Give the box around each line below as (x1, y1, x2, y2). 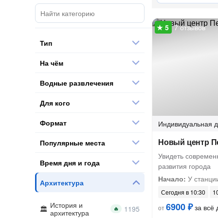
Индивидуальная (158, 119, 212, 128)
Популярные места (40, 137, 105, 147)
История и (50, 200, 83, 210)
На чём (40, 57, 63, 68)
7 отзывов (174, 22, 205, 32)
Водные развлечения (40, 77, 113, 88)
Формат (40, 117, 67, 127)
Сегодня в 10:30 (161, 188, 205, 196)
